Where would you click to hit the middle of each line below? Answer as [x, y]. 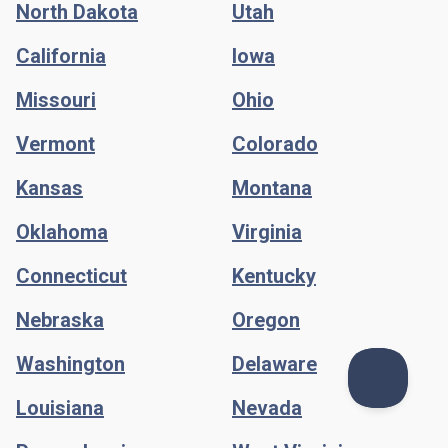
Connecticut [71, 276]
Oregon [266, 320]
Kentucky [274, 276]
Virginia [267, 232]
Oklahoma [62, 232]
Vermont [55, 144]
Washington [70, 364]
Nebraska [60, 320]
